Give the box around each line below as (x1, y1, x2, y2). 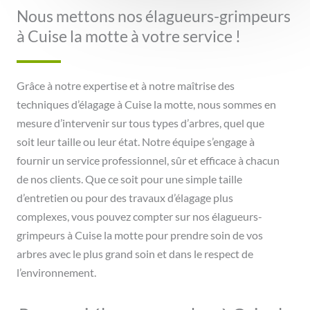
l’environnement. (17, 266, 96, 280)
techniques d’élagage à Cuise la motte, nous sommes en (17, 98, 276, 111)
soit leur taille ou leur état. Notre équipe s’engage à (17, 136, 255, 149)
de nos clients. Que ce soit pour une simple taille (17, 173, 242, 186)
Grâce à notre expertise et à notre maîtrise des (17, 80, 235, 93)
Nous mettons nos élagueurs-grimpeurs (17, 6, 291, 26)
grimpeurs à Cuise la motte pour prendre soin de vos (17, 229, 263, 242)
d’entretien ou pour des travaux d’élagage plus (17, 192, 233, 205)
